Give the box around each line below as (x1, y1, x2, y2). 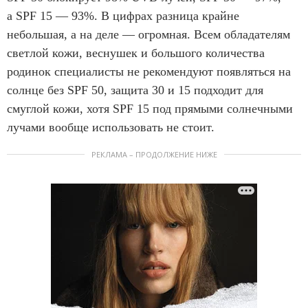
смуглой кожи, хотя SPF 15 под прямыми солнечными (7, 102, 293, 115)
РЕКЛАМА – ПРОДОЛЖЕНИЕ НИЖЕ (91, 149, 217, 159)
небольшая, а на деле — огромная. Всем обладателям (7, 27, 290, 41)
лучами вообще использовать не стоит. (7, 120, 214, 134)
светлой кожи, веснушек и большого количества (7, 46, 265, 60)
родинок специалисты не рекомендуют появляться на (7, 65, 291, 78)
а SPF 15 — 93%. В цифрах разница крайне (7, 9, 239, 23)
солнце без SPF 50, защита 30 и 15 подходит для (7, 83, 263, 97)
